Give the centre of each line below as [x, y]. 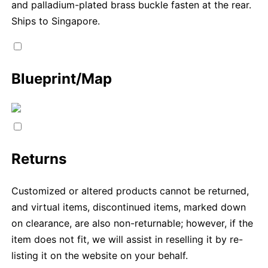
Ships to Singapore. [56, 21]
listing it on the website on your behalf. [100, 255]
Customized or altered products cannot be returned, [130, 191]
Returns [39, 159]
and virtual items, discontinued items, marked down [129, 207]
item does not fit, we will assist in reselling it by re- [127, 239]
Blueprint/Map [62, 79]
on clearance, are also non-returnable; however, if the [133, 223]
